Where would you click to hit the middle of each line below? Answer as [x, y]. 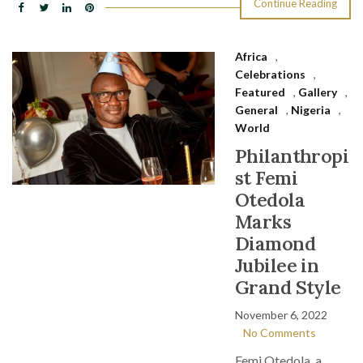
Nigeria [311, 110]
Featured [260, 92]
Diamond [275, 243]
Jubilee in [277, 265]
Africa [251, 56]
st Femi [266, 178]
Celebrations [270, 74]
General [256, 110]
